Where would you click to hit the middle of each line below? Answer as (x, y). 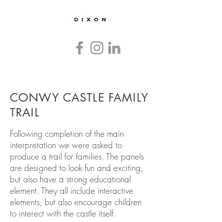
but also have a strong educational (70, 179)
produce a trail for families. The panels (77, 156)
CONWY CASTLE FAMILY (79, 98)
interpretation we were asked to (66, 145)
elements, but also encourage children (76, 202)
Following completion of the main (67, 134)
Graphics (20, 76)
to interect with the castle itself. (63, 213)
